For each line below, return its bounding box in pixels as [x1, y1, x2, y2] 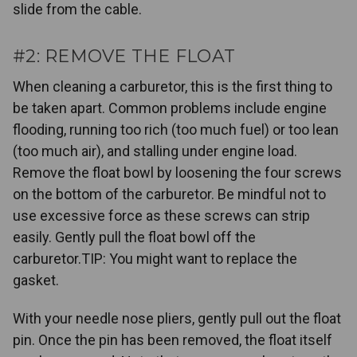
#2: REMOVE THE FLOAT [13, 45, 235, 68]
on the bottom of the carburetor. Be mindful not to [13, 186, 326, 203]
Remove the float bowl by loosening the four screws [13, 164, 342, 182]
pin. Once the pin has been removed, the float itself [13, 331, 332, 349]
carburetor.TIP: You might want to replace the [13, 250, 297, 268]
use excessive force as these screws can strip [13, 207, 310, 225]
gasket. [13, 272, 59, 289]
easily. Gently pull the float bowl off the [13, 229, 256, 246]
